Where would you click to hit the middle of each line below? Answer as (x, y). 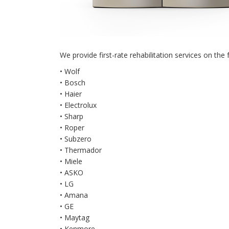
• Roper (72, 128)
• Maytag (75, 217)
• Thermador (81, 150)
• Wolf (70, 71)
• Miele (71, 161)
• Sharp (72, 116)
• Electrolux (78, 105)
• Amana (74, 195)
